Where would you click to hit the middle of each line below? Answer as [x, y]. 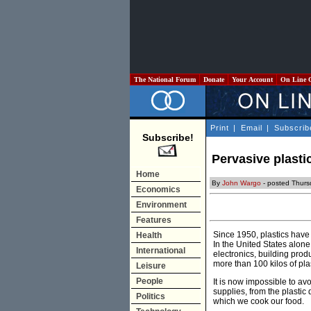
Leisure [151, 266]
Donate [214, 79]
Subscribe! [168, 137]
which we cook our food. [259, 302]
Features [154, 220]
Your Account [252, 79]
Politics [151, 296]
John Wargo [242, 183]
